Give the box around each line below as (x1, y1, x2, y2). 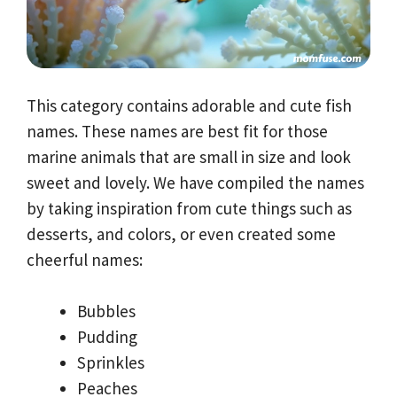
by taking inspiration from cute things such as (27, 198, 352, 220)
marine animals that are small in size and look (27, 146, 351, 168)
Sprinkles (77, 351, 144, 373)
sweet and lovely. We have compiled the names (27, 172, 364, 194)
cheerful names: (27, 249, 143, 271)
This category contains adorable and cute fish (27, 95, 352, 117)
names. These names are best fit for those (27, 121, 328, 143)
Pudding (77, 325, 137, 347)
